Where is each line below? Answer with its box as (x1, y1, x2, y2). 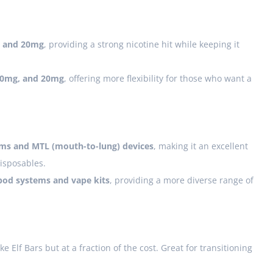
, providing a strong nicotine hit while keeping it (44, 38, 239, 51)
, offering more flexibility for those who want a (64, 73, 252, 85)
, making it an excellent (154, 140, 248, 152)
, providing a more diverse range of (110, 174, 253, 186)
